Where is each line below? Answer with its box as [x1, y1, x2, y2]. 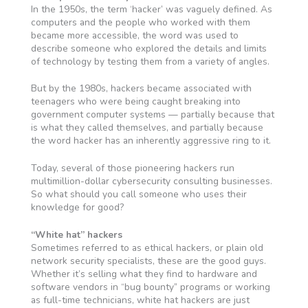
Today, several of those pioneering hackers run [30, 162, 234, 175]
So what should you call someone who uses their [30, 188, 247, 201]
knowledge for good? [30, 201, 124, 214]
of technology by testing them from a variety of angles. [30, 54, 269, 68]
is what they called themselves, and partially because [30, 121, 263, 135]
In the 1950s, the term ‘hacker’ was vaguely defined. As [30, 2, 272, 16]
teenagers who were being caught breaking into [30, 95, 241, 109]
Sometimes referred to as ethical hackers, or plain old [30, 241, 263, 254]
